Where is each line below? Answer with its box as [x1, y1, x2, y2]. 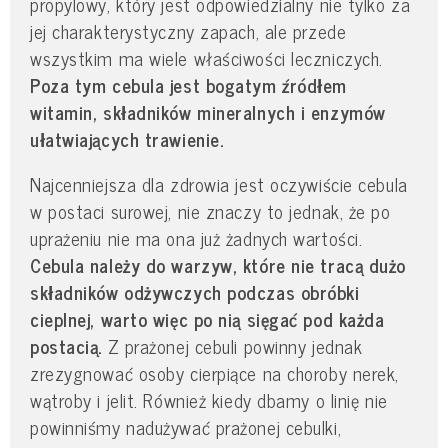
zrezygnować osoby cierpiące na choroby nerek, [30, 358, 399, 389]
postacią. [30, 331, 102, 362]
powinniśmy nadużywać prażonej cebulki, [30, 412, 342, 443]
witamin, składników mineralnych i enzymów [30, 96, 386, 127]
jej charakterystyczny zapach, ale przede [30, 15, 347, 46]
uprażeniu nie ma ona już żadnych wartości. [30, 223, 363, 254]
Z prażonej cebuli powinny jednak [102, 331, 363, 362]
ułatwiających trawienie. [30, 123, 229, 154]
